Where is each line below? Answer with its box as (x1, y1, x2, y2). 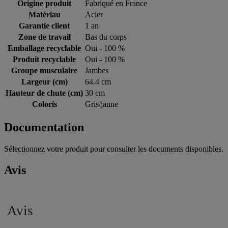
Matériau (28, 10, 61, 19)
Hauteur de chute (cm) (6, 88, 83, 97)
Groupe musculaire (11, 66, 77, 75)
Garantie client (19, 21, 70, 30)
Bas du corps (85, 32, 127, 41)
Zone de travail (18, 32, 71, 41)
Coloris (32, 99, 57, 108)
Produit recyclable (13, 54, 76, 64)
